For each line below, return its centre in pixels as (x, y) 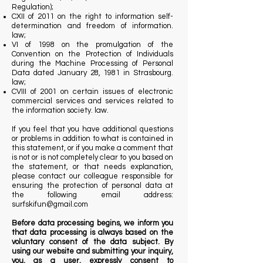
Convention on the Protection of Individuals (92, 54)
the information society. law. (60, 110)
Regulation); (33, 7)
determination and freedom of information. (92, 26)
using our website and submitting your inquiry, (92, 251)
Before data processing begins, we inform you (92, 223)
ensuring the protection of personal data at (92, 186)
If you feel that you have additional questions (92, 129)
